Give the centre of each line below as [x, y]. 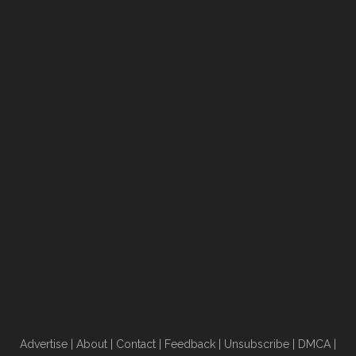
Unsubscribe [257, 344]
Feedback [190, 344]
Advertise [44, 344]
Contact [136, 344]
